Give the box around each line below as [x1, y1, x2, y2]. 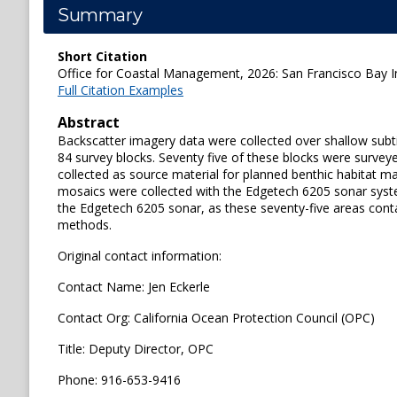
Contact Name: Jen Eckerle [58, 278, 210, 295]
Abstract [58, 113, 120, 132]
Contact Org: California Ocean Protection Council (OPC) [58, 309, 375, 326]
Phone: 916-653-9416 [58, 371, 181, 388]
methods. [58, 216, 112, 233]
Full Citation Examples [58, 82, 183, 98]
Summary [58, 4, 143, 26]
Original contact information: [58, 247, 222, 264]
